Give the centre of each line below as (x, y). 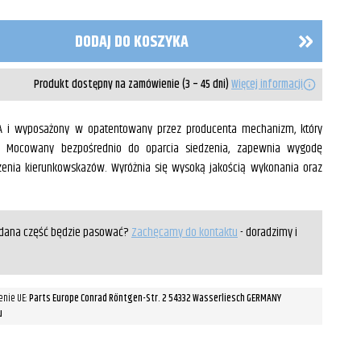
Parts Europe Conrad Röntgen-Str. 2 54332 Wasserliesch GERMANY (155, 299)
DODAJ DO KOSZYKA (131, 42)
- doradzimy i (268, 232)
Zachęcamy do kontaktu (185, 232)
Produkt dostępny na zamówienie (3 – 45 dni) (133, 84)
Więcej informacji (267, 84)
